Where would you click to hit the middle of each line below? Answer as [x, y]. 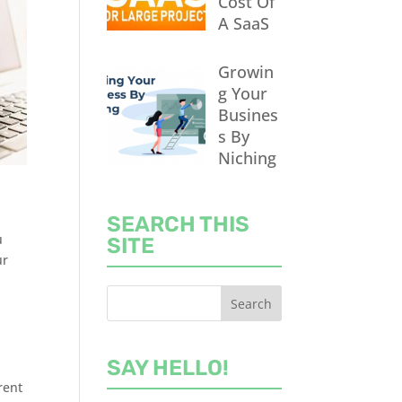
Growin [245, 71]
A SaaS [243, 23]
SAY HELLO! [168, 367]
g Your [242, 93]
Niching [247, 157]
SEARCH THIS [179, 224]
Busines [248, 114]
